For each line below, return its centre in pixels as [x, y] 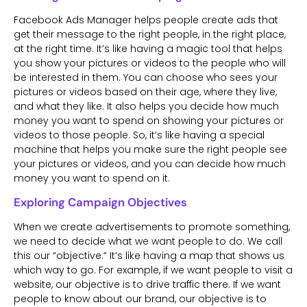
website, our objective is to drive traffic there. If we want [147, 284]
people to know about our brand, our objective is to [140, 298]
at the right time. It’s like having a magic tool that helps [148, 48]
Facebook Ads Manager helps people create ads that [146, 20]
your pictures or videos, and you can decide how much [150, 163]
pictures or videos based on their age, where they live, [145, 91]
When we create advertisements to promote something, [152, 226]
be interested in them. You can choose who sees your [146, 77]
